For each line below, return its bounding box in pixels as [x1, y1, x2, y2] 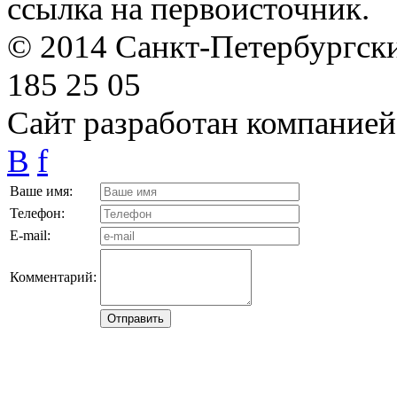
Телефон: [10, 205, 65, 221]
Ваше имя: [10, 183, 73, 198]
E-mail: [10, 227, 51, 243]
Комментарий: [10, 269, 97, 284]
